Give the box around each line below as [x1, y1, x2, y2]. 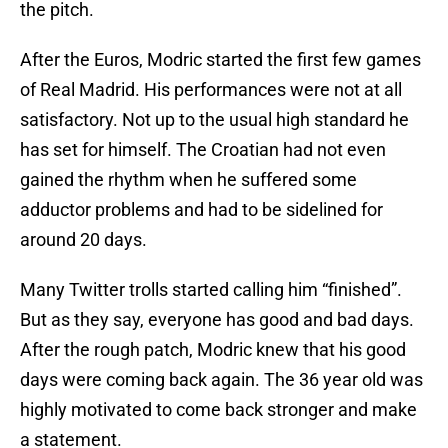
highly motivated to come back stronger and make [20, 399, 417, 421]
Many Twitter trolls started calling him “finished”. [20, 279, 402, 301]
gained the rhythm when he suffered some [20, 169, 357, 191]
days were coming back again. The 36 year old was [20, 369, 423, 391]
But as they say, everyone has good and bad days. [20, 309, 414, 331]
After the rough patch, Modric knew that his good [20, 339, 406, 361]
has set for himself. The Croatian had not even [20, 139, 386, 161]
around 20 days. [20, 229, 147, 251]
